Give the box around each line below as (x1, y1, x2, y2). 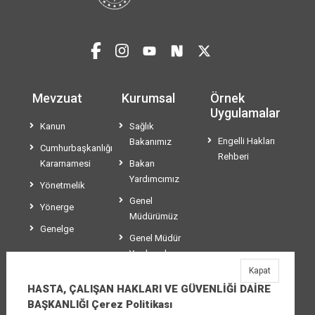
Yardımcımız (129, 174, 179, 185)
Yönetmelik (40, 180, 85, 191)
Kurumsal (121, 91, 175, 106)
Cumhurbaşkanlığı (40, 143, 112, 154)
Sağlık (129, 121, 154, 132)
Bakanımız (129, 136, 172, 148)
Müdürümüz (129, 211, 178, 222)
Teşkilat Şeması (129, 270, 193, 281)
